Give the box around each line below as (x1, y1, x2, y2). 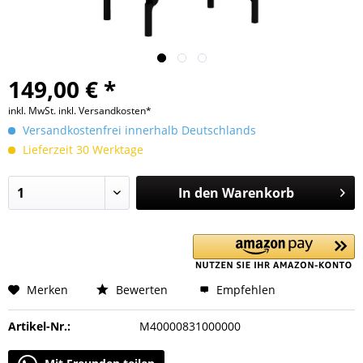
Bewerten (113, 282, 168, 297)
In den (177, 184, 219, 202)
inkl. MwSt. (8, 104, 58, 117)
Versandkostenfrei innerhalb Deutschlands (19, 122, 256, 138)
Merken (27, 282, 68, 297)
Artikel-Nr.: (8, 318, 70, 334)
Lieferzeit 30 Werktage (19, 142, 143, 157)
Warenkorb (221, 184, 294, 202)
